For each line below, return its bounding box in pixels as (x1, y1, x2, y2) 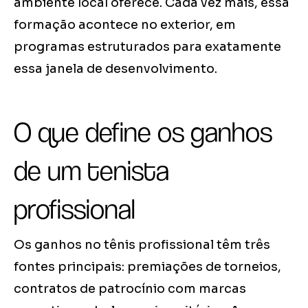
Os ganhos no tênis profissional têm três (14, 237, 270, 253)
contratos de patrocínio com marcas (14, 281, 246, 297)
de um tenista (14, 155, 169, 187)
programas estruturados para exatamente (14, 39, 281, 55)
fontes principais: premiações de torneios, (14, 259, 281, 275)
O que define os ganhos (14, 116, 272, 148)
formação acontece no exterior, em (14, 17, 236, 33)
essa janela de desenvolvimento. (14, 61, 217, 77)
